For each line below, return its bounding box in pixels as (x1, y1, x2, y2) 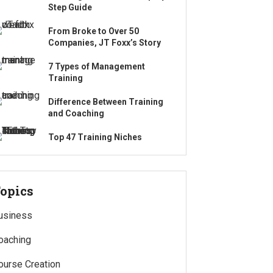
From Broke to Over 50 (48, 26, 139, 36)
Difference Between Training (48, 97, 163, 107)
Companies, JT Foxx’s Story (48, 38, 161, 48)
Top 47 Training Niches (48, 132, 142, 142)
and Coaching (48, 108, 104, 118)
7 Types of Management (48, 62, 145, 71)
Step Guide (48, 2, 92, 12)
